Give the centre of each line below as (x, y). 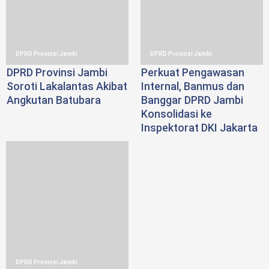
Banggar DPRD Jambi (192, 100)
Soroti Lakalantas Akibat (67, 86)
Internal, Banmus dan (193, 86)
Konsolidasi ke (177, 113)
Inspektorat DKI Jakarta (199, 127)
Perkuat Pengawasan (193, 72)
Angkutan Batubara (54, 100)
